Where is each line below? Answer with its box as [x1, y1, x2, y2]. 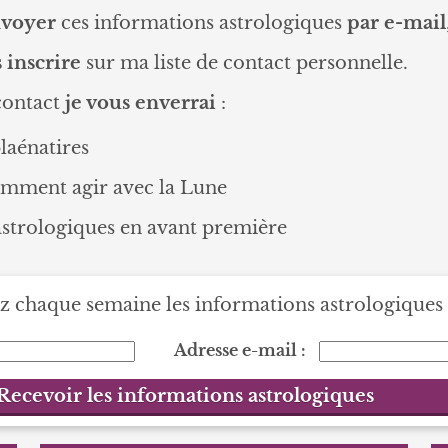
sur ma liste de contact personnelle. [80, 51, 408, 74]
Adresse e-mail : [173, 339, 306, 360]
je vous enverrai [64, 91, 216, 114]
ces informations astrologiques [55, 11, 347, 34]
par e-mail [346, 11, 446, 34]
